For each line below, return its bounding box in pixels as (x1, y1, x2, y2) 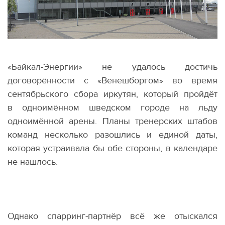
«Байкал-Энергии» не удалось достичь (8, 61, 217, 73)
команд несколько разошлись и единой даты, (8, 129, 217, 141)
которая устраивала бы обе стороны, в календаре (8, 142, 217, 154)
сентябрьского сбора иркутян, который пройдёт (8, 88, 217, 100)
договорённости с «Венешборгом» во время (8, 74, 217, 86)
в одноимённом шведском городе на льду (8, 101, 217, 114)
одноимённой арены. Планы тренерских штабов (8, 115, 217, 127)
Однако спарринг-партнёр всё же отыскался (8, 210, 217, 222)
